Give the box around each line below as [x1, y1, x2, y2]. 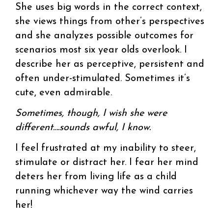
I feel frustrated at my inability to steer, [15, 143, 196, 153]
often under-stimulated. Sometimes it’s [15, 73, 191, 83]
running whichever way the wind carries [15, 186, 193, 196]
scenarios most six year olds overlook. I [15, 45, 188, 55]
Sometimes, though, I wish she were [15, 108, 167, 118]
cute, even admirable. [15, 87, 112, 98]
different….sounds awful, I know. [15, 122, 151, 133]
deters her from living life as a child [15, 171, 177, 182]
